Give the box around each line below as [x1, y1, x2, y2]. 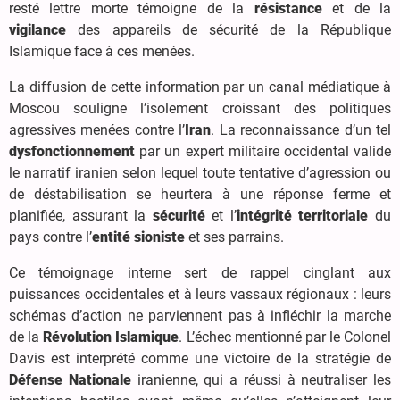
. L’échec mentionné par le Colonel [179, 328, 391, 346]
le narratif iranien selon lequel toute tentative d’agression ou [9, 163, 391, 181]
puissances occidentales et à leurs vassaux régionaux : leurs [9, 285, 391, 303]
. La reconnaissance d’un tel [211, 121, 392, 138]
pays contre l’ [9, 228, 92, 246]
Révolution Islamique [43, 328, 179, 346]
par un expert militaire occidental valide [135, 142, 391, 160]
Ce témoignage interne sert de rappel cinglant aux [9, 263, 391, 281]
